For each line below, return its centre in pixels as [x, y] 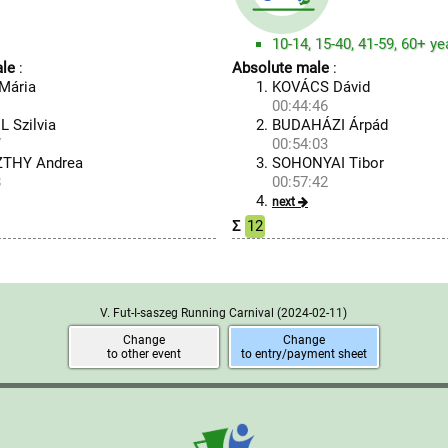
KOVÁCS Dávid [320, 87]
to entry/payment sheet [303, 354]
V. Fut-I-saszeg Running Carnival [189, 313]
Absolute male [280, 68]
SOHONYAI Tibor [327, 163]
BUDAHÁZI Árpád [329, 125]
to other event [143, 354]
